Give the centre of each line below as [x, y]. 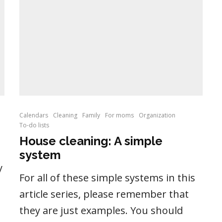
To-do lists [34, 125]
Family [91, 115]
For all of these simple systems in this [107, 178]
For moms [119, 115]
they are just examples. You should [101, 211]
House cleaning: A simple [91, 141]
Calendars [34, 115]
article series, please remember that [104, 194]
